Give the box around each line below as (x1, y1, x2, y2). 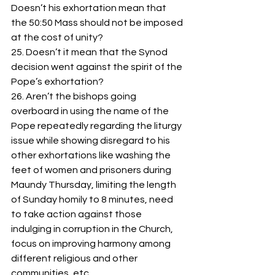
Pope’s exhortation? (11, 77, 106, 87)
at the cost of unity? (11, 33, 103, 43)
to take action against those (11, 209, 144, 220)
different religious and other (11, 254, 139, 264)
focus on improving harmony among (11, 239, 172, 249)
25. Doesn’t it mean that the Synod (11, 47, 169, 58)
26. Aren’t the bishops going (11, 91, 138, 102)
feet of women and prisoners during (11, 165, 173, 176)
